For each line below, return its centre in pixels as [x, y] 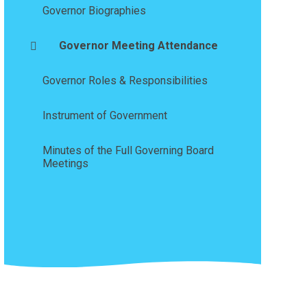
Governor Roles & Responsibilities [125, 81]
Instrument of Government [105, 116]
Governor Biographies [94, 11]
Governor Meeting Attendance [138, 46]
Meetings [65, 164]
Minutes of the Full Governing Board [128, 151]
